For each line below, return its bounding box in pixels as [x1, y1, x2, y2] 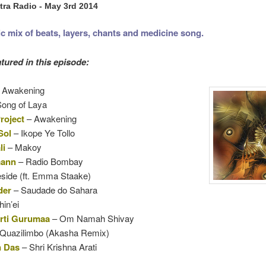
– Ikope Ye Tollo [11, 126, 75, 140]
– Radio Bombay [15, 155, 83, 168]
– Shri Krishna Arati [19, 240, 97, 254]
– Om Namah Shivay [49, 212, 134, 225]
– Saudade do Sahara [11, 183, 97, 197]
